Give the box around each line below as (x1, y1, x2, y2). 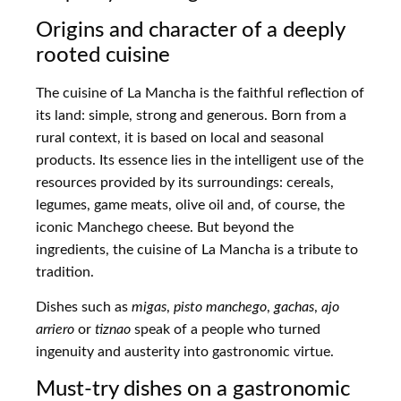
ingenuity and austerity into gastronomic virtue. (36, 345, 334, 360)
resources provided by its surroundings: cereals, (36, 175, 334, 190)
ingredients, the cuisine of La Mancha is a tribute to (36, 242, 358, 257)
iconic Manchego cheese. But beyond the (36, 219, 294, 235)
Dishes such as (36, 300, 132, 315)
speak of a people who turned (131, 322, 320, 337)
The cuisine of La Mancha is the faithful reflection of (36, 85, 364, 100)
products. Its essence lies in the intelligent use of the (36, 152, 363, 167)
